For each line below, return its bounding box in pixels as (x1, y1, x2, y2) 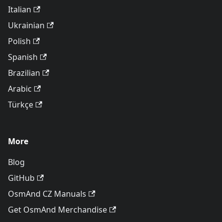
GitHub (8, 172, 35, 184)
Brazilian (8, 67, 40, 79)
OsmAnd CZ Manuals (8, 188, 86, 200)
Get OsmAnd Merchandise (8, 204, 107, 216)
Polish (8, 36, 31, 47)
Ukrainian (8, 20, 45, 31)
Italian (8, 4, 31, 15)
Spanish (8, 52, 38, 63)
